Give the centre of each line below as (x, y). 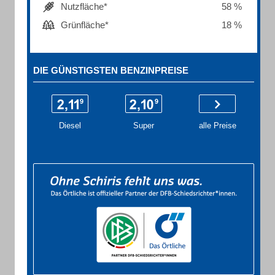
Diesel (70, 126)
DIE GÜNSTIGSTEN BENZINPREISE (111, 70)
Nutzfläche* (84, 6)
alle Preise (217, 126)
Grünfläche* (85, 25)
